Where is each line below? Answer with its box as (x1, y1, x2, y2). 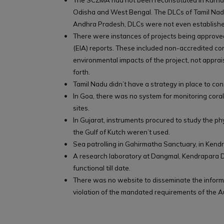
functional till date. (73, 164, 130, 172)
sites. (73, 104, 89, 112)
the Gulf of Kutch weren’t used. (73, 128, 170, 136)
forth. (73, 68, 90, 76)
